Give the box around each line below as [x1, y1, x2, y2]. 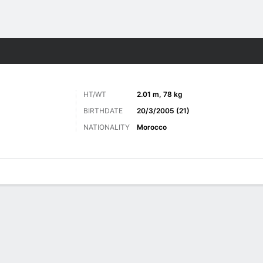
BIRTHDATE [83, 106, 123, 115]
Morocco [137, 123, 167, 131]
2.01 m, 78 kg [137, 90, 183, 99]
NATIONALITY [83, 123, 130, 131]
